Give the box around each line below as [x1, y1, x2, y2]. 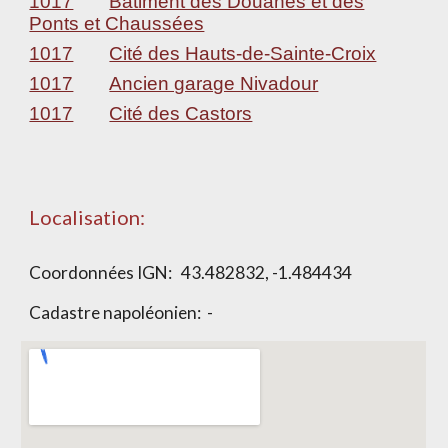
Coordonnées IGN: [29, 262, 182, 283]
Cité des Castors [109, 103, 253, 124]
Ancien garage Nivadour [109, 73, 319, 94]
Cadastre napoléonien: [29, 302, 208, 323]
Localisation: [29, 205, 146, 229]
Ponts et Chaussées [29, 13, 205, 34]
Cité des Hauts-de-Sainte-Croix [109, 43, 377, 64]
